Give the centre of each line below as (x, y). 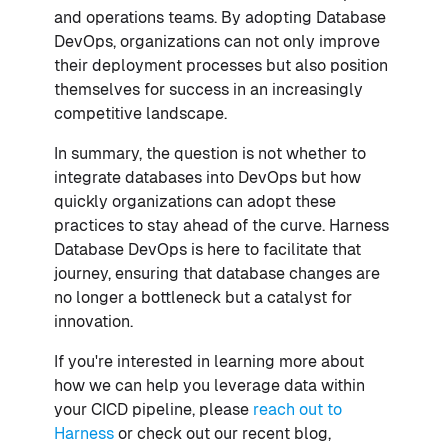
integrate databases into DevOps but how (207, 177)
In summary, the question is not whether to (210, 153)
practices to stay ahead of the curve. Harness (221, 225)
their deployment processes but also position (221, 65)
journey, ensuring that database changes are (217, 273)
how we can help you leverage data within (209, 385)
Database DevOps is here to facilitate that (207, 249)
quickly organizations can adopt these (195, 201)
